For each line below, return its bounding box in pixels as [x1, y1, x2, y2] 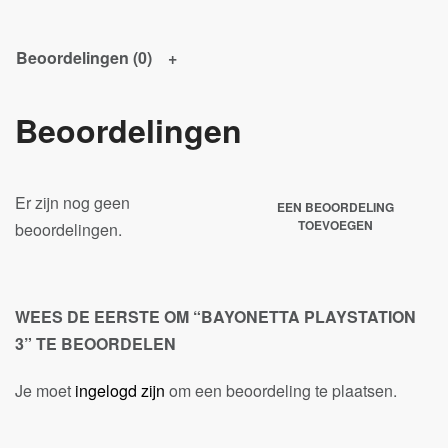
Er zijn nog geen [15, 191, 130, 214]
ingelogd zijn [75, 379, 165, 402]
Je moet [15, 379, 75, 402]
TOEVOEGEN [298, 216, 374, 234]
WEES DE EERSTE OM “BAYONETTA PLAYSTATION [15, 305, 416, 328]
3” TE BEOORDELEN [15, 332, 176, 355]
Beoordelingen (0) [16, 46, 152, 69]
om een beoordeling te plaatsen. [165, 379, 397, 402]
